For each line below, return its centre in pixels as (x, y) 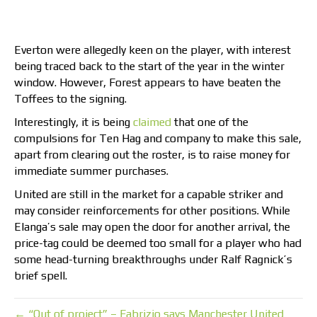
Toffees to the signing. (70, 98)
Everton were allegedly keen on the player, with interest (152, 50)
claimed (152, 122)
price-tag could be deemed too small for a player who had (158, 243)
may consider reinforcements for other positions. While (152, 210)
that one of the (210, 122)
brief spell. (41, 275)
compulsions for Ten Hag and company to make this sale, (158, 138)
